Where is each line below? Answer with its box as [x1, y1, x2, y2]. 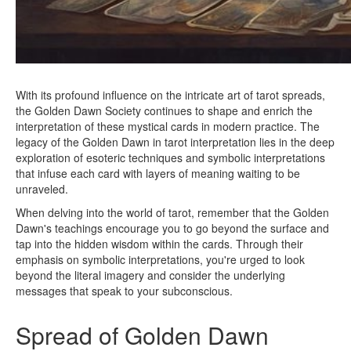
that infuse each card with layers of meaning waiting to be [16, 165, 300, 182]
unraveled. [16, 181, 68, 197]
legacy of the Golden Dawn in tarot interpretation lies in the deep [16, 134, 335, 150]
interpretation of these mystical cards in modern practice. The [16, 118, 320, 135]
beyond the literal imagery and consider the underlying [16, 267, 285, 284]
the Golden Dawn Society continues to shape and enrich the [16, 103, 313, 119]
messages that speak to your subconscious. [16, 283, 233, 299]
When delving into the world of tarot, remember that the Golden [16, 204, 329, 221]
